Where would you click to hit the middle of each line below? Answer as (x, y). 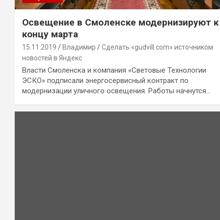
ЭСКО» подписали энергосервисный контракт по (105, 80)
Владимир (79, 47)
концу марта (50, 34)
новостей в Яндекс (52, 58)
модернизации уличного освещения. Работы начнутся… (116, 91)
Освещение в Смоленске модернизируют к (120, 22)
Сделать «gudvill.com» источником (157, 47)
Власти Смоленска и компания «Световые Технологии (114, 70)
